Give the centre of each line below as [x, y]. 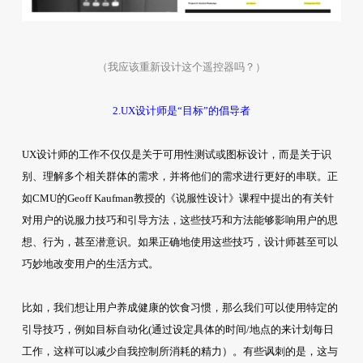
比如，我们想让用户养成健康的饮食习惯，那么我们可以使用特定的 [179, 308]
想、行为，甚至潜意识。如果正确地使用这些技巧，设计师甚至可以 [179, 242]
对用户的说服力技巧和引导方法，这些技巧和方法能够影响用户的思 [179, 220]
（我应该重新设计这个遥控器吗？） [181, 67]
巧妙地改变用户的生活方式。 [90, 264]
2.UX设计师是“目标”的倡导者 [181, 111]
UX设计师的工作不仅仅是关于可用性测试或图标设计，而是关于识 [176, 155]
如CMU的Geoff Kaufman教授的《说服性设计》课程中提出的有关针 [177, 199]
